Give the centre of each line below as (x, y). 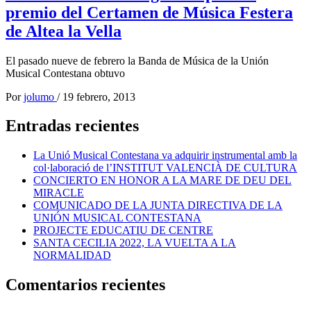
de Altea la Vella (64, 31)
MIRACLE (59, 193)
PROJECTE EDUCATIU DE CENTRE (123, 230)
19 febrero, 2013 (99, 96)
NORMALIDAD (72, 255)
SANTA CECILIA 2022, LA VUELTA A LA (135, 243)
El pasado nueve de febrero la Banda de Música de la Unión (137, 60)
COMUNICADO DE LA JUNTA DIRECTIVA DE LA (158, 205)
